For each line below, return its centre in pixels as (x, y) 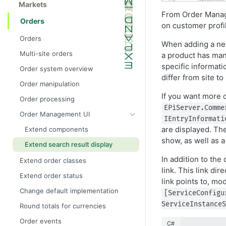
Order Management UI (55, 114)
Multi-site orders (46, 53)
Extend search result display (69, 145)
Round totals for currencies (63, 206)
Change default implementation (69, 190)
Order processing (47, 99)
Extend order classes (53, 160)
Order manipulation (50, 83)
